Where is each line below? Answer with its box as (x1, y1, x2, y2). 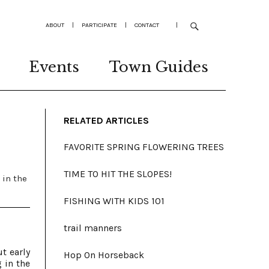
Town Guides (109, 58, 208, 76)
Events (29, 58, 79, 76)
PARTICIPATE (82, 21, 117, 29)
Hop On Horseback (64, 249, 144, 261)
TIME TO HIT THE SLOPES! (64, 168, 172, 180)
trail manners (64, 222, 122, 234)
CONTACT (134, 21, 159, 29)
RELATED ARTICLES (64, 115, 149, 126)
